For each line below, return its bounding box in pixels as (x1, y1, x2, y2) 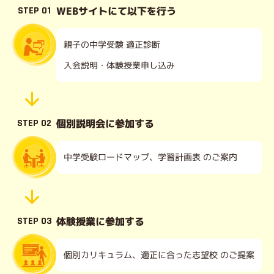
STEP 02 (17, 117, 51, 130)
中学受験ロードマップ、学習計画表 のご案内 (63, 150, 238, 163)
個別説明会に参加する (56, 116, 155, 130)
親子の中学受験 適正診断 (64, 38, 161, 51)
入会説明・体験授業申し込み (63, 59, 175, 72)
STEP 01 (18, 4, 51, 17)
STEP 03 (17, 215, 52, 228)
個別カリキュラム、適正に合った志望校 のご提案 (63, 248, 255, 261)
